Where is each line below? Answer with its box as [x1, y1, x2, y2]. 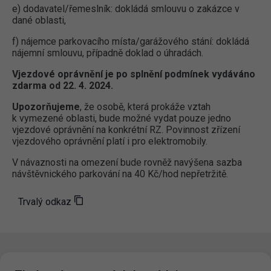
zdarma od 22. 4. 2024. [12, 79, 113, 91]
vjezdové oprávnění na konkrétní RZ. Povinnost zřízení [12, 123, 240, 135]
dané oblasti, [12, 14, 66, 26]
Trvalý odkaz [18, 195, 71, 207]
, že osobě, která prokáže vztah [80, 100, 211, 113]
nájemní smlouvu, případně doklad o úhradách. [12, 47, 203, 59]
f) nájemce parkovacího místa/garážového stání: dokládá [12, 35, 249, 47]
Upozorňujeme [12, 100, 80, 113]
